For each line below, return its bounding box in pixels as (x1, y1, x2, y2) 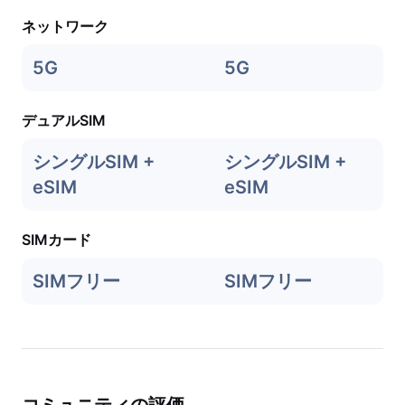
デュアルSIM (22, 111, 106, 129)
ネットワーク (22, 17, 108, 35)
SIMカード (22, 231, 91, 249)
